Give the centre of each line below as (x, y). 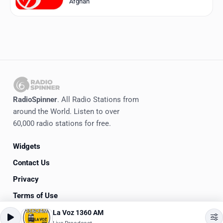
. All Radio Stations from (98, 100)
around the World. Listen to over (66, 112)
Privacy (26, 179)
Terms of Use (35, 195)
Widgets (27, 146)
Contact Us (31, 163)
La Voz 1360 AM (78, 213)
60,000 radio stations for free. (62, 124)
